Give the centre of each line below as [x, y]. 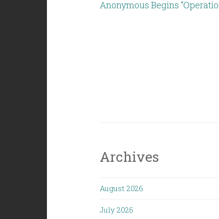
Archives [129, 157]
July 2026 [116, 210]
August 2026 [121, 188]
